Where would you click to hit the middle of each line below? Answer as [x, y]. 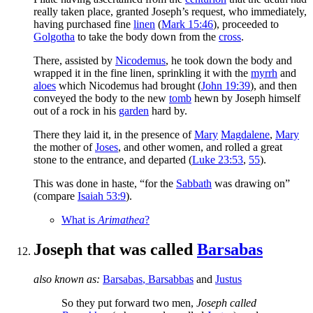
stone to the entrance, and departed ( [113, 159]
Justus [228, 279]
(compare [56, 196]
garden [134, 110]
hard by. [168, 110]
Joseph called [226, 303]
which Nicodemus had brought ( [129, 85]
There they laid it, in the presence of [114, 134]
